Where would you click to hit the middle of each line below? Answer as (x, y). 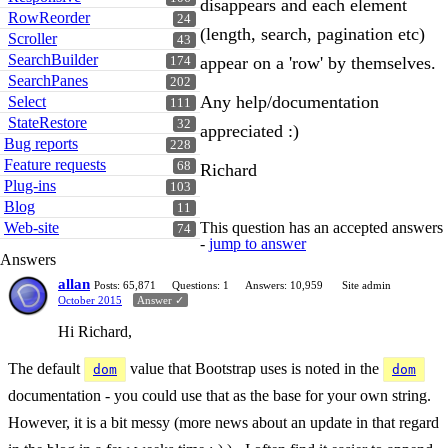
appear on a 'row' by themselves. (318, 63)
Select (27, 101)
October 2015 (90, 300)
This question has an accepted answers (321, 227)
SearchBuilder (53, 59)
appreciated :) (249, 131)
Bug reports (41, 143)
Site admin (366, 285)
